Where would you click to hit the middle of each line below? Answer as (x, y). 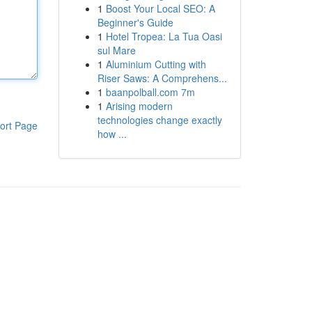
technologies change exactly (159, 120)
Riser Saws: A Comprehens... (162, 78)
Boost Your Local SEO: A (160, 8)
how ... (112, 134)
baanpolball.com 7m (150, 92)
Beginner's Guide (135, 22)
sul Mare (116, 50)
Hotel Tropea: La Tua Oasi (164, 36)
